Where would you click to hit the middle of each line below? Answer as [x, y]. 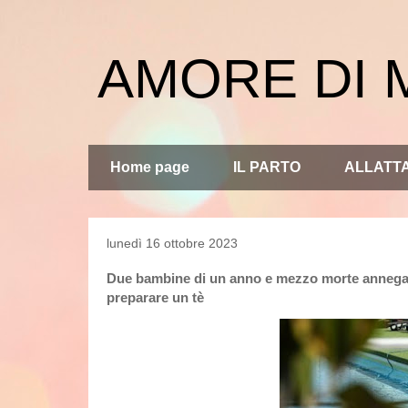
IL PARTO [267, 167]
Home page [150, 167]
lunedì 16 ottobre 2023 [172, 243]
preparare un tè [155, 297]
